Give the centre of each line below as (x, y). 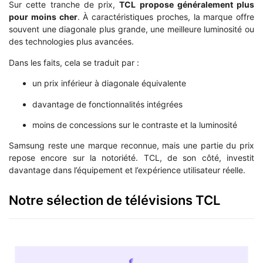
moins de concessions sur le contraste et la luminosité (135, 124)
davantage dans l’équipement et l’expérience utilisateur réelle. (127, 170)
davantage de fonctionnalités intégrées (107, 104)
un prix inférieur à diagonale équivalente (109, 83)
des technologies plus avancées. (71, 42)
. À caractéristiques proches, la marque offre (166, 17)
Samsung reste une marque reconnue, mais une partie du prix (131, 146)
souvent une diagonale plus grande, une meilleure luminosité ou (131, 29)
